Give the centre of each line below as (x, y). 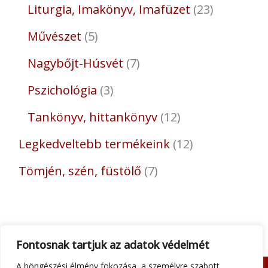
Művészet (54, 36)
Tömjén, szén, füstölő (80, 171)
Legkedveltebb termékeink (94, 144)
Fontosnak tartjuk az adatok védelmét (113, 245)
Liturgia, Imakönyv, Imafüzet (109, 10)
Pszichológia (62, 90)
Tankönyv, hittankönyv (92, 117)
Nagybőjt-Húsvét (75, 63)
